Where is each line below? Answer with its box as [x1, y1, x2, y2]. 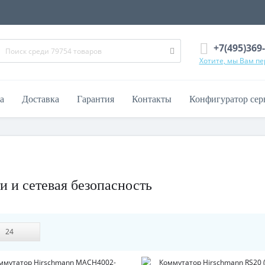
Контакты [132, 94, 172, 104]
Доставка [22, 94, 59, 104]
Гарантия [77, 94, 114, 104]
